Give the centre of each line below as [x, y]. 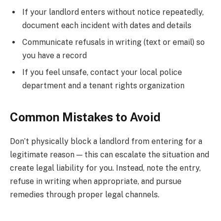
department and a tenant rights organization [103, 86]
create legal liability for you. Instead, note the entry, [105, 168]
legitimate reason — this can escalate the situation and [110, 154]
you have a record [55, 56]
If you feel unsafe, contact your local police [102, 73]
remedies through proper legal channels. [85, 194]
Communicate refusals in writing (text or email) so [113, 42]
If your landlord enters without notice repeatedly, [113, 12]
